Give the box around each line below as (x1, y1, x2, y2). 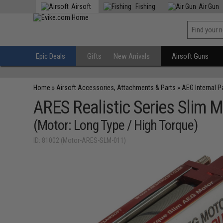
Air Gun (199, 2, 220, 10)
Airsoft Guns (172, 52, 209, 61)
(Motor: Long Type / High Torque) (33, 117, 198, 133)
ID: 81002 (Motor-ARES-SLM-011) (33, 136, 126, 144)
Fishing (134, 2, 156, 10)
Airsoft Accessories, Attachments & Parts (56, 84, 176, 92)
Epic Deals (36, 52, 66, 61)
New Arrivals (113, 52, 150, 61)
